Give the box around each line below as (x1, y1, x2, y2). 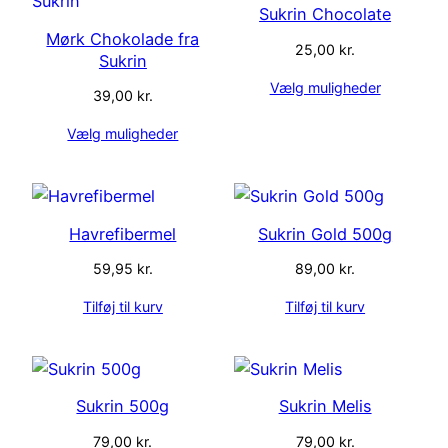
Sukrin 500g (76, 396, 170, 417)
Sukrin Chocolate (259, 4, 392, 25)
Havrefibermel (69, 223, 177, 244)
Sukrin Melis (278, 396, 372, 417)
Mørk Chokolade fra (46, 28, 200, 49)
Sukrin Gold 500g (258, 223, 393, 244)
